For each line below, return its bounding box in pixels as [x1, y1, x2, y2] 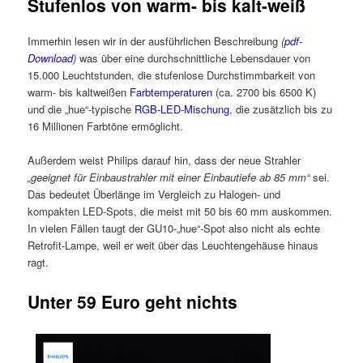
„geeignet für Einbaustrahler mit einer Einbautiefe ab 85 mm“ [28, 169, 310, 186]
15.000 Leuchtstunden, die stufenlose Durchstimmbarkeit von [28, 67, 316, 83]
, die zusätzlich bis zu [229, 101, 333, 117]
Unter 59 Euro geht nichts [28, 289, 238, 314]
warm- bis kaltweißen [28, 84, 130, 100]
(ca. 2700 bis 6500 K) [212, 84, 317, 100]
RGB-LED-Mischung [135, 101, 230, 117]
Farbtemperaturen [130, 84, 213, 100]
